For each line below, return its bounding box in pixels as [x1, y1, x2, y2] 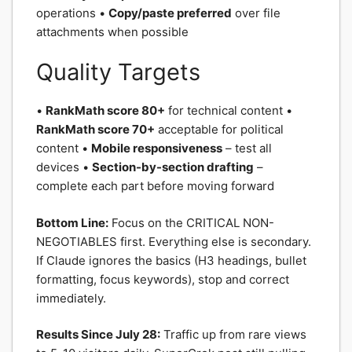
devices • [36, 159, 92, 174]
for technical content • [165, 103, 292, 118]
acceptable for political [155, 122, 284, 137]
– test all [222, 141, 272, 156]
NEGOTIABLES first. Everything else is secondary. [36, 233, 311, 249]
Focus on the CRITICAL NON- [108, 214, 274, 230]
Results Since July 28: [36, 327, 160, 342]
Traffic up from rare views [160, 327, 306, 342]
